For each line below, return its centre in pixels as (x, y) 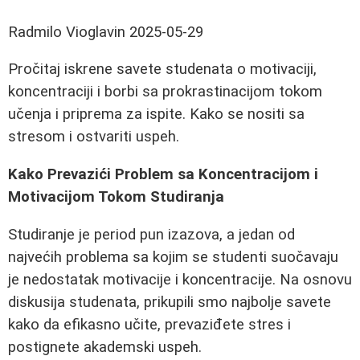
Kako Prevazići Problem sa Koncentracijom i (163, 175)
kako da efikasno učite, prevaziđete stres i (149, 324)
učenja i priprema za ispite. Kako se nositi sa (156, 115)
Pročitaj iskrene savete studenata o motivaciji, (162, 70)
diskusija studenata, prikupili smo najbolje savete (170, 302)
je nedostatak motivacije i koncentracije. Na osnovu (180, 279)
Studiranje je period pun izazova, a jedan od (151, 234)
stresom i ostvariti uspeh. (94, 137)
